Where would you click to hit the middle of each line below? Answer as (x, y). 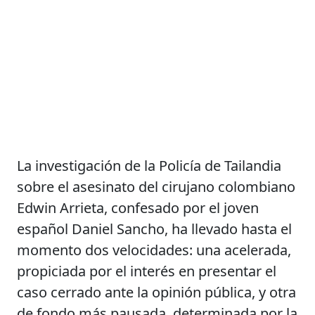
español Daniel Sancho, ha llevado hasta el (155, 229)
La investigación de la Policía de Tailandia (149, 165)
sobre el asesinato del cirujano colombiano (156, 186)
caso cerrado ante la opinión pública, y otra (157, 292)
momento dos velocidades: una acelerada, (154, 250)
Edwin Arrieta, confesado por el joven (138, 207)
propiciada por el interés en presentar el (147, 271)
